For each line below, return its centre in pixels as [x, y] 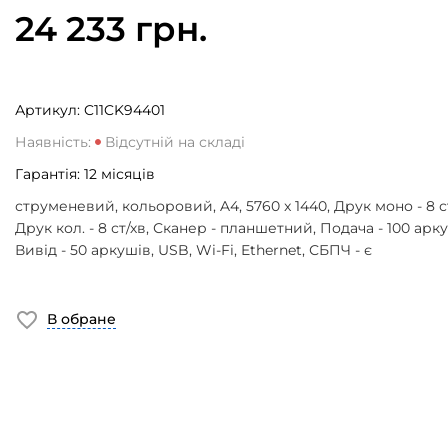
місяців [127, 174]
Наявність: [54, 142]
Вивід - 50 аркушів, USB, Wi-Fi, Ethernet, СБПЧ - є [193, 250]
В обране [81, 319]
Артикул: [49, 110]
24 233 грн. [110, 29]
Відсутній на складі [174, 142]
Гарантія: [49, 174]
